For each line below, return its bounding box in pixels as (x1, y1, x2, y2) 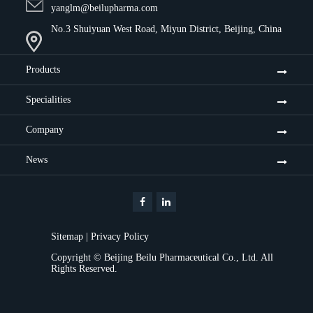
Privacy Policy (91, 231, 149, 242)
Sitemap (51, 231, 83, 242)
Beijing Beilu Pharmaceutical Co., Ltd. (104, 252, 259, 263)
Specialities (26, 94, 71, 105)
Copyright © (51, 252, 104, 263)
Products (26, 64, 60, 75)
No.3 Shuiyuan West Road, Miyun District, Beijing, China (51, 23, 282, 34)
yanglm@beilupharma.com (51, 2, 158, 13)
